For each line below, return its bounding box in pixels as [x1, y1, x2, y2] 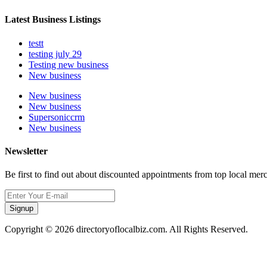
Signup [10, 204, 33, 213]
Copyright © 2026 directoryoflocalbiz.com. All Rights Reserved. [5, 224, 248, 235]
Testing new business [29, 59, 108, 70]
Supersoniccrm [29, 111, 85, 122]
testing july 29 [29, 48, 82, 59]
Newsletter [5, 145, 48, 156]
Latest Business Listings [5, 14, 101, 25]
